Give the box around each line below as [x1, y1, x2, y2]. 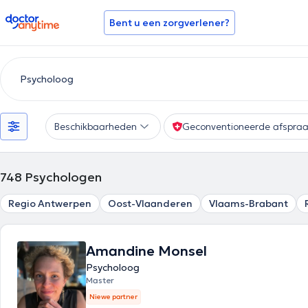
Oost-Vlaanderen [108, 197, 192, 210]
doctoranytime [5, 12, 82, 26]
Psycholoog [86, 261, 140, 274]
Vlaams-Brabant [209, 197, 288, 210]
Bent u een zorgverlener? [109, 16, 230, 29]
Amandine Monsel [86, 242, 207, 260]
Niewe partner [89, 292, 137, 301]
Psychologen [25, 169, 102, 185]
